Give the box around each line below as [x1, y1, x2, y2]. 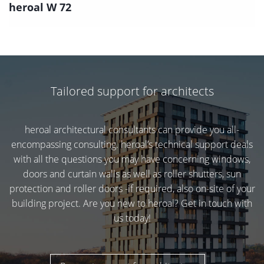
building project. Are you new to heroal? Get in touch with [12, 196, 252, 210]
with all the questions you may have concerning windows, [14, 152, 250, 166]
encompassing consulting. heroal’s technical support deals [11, 137, 253, 151]
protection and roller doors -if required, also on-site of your [9, 181, 255, 195]
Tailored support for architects [50, 82, 214, 99]
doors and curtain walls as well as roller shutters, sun [23, 167, 241, 180]
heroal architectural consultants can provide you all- [25, 123, 239, 136]
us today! [113, 211, 151, 225]
